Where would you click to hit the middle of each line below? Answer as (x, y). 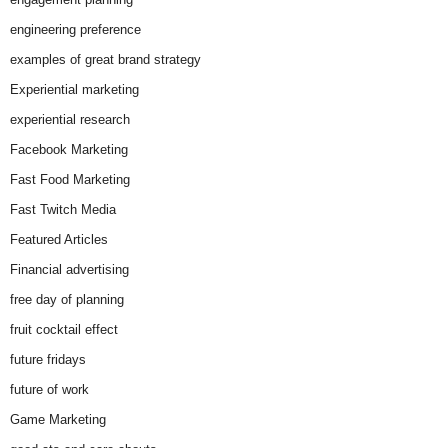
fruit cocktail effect (64, 330)
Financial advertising (69, 270)
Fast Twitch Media (63, 210)
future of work (49, 390)
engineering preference (75, 30)
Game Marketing (58, 420)
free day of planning (67, 300)
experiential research (70, 120)
